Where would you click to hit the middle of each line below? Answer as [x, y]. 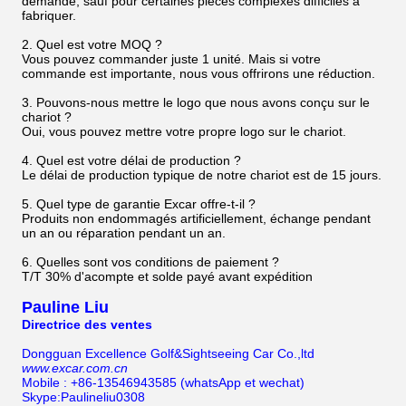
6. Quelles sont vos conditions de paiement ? [150, 262]
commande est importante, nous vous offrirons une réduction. [198, 73]
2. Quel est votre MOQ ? [92, 44]
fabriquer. [49, 15]
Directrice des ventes [87, 324]
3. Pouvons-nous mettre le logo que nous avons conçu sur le [196, 102]
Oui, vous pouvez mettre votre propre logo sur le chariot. [184, 131]
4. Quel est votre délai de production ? [131, 160]
